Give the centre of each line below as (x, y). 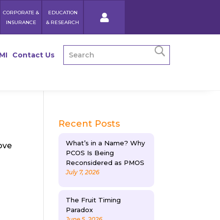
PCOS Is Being (90, 152)
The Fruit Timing (94, 200)
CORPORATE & (21, 13)
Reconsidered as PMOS (105, 162)
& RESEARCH (63, 22)
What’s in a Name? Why (106, 143)
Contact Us (33, 55)
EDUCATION (63, 13)
